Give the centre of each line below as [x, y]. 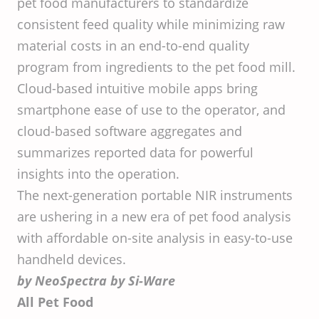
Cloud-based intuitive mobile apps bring [137, 89]
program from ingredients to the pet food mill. [156, 67]
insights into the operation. [100, 174]
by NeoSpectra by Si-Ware [96, 281]
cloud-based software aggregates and [130, 131]
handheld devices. [72, 260]
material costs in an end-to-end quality [133, 46]
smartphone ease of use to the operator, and [151, 110]
